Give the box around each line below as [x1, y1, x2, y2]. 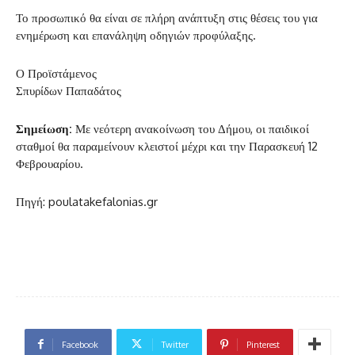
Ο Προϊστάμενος [16, 65, 97, 81]
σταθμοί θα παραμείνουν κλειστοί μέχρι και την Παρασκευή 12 [16, 138, 318, 154]
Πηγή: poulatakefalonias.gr [16, 193, 158, 209]
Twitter [161, 338, 189, 350]
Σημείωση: [16, 120, 72, 136]
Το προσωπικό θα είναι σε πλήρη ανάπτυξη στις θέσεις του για [16, 10, 318, 25]
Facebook [61, 338, 98, 350]
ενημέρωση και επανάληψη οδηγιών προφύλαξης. [16, 27, 256, 43]
